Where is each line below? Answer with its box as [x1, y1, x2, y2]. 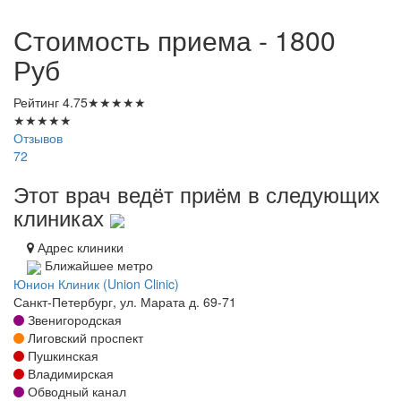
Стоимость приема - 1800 [13, 21, 336, 60]
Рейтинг [13, 93, 63, 112]
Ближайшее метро [41, 256, 153, 275]
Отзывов [13, 129, 63, 148]
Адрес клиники [34, 238, 124, 257]
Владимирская [24, 363, 114, 382]
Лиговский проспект [24, 328, 143, 346]
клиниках [13, 201, 110, 234]
